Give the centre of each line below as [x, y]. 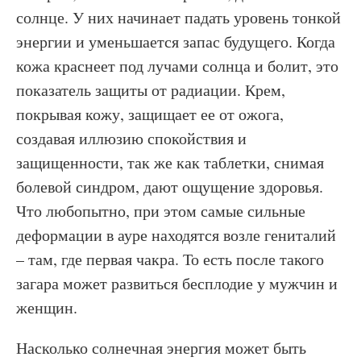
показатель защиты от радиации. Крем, [151, 90]
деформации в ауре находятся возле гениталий [176, 235]
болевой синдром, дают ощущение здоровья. [170, 187]
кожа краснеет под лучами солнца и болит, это [177, 66]
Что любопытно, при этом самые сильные [161, 211]
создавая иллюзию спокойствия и [131, 138]
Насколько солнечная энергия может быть [161, 348]
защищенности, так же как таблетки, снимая [170, 162]
